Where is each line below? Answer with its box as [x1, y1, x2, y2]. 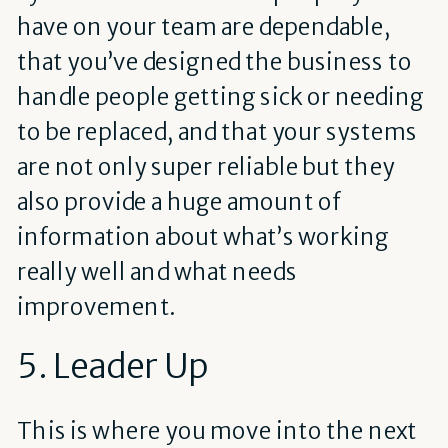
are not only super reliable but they [16, 152, 395, 181]
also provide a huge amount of [16, 187, 341, 216]
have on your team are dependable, [16, 12, 391, 41]
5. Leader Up [16, 344, 208, 388]
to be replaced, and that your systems [16, 117, 418, 146]
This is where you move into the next [16, 417, 418, 446]
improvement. [16, 292, 175, 321]
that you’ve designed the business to [16, 47, 412, 76]
